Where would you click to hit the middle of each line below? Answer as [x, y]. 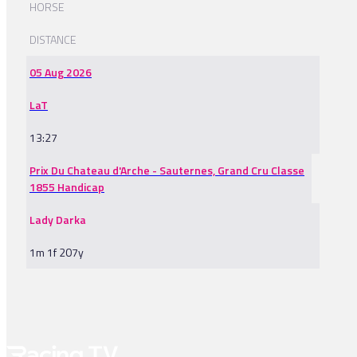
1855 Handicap [67, 187]
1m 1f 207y [57, 253]
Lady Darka [58, 220]
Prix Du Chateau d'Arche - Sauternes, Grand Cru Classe [167, 171]
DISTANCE [53, 40]
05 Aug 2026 [61, 73]
